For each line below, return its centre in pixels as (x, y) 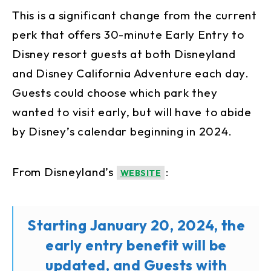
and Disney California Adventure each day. (131, 73)
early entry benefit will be (136, 245)
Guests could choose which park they (115, 93)
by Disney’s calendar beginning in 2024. (122, 132)
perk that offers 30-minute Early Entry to (128, 35)
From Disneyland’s (64, 172)
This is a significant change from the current (135, 15)
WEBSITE (140, 173)
